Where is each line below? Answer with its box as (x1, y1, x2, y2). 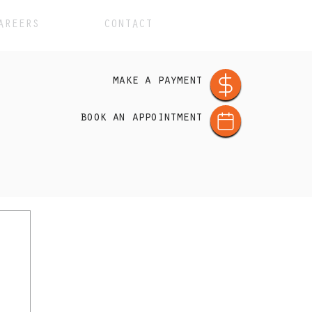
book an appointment (80, 112, 202, 125)
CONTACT (103, 19, 153, 31)
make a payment (112, 75, 202, 88)
